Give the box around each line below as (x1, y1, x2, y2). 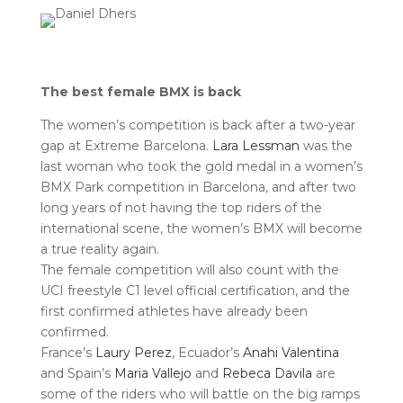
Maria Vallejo (113, 365, 192, 381)
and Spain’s (40, 365, 114, 381)
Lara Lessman (208, 138, 300, 154)
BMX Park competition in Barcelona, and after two (40, 179, 356, 195)
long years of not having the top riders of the (40, 200, 322, 216)
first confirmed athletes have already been (40, 303, 308, 319)
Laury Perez (91, 345, 172, 361)
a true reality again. (40, 241, 159, 257)
